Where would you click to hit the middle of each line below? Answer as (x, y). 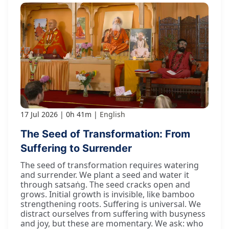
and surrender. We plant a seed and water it (105, 175)
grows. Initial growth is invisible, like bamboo (108, 194)
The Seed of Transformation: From (105, 134)
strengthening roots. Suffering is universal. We (111, 204)
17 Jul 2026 (39, 114)
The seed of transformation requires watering (110, 165)
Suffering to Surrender (76, 148)
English (112, 114)
